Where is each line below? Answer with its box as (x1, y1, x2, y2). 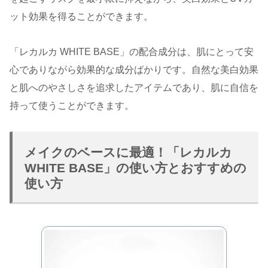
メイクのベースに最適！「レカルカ (25, 145, 232, 160)
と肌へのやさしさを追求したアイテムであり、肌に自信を (10, 82, 258, 93)
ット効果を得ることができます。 (10, 11, 153, 22)
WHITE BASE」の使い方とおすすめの (25, 161, 246, 175)
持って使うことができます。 (10, 100, 134, 111)
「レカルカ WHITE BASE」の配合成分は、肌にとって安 (10, 46, 254, 57)
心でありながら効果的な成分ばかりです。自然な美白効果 (10, 64, 258, 75)
